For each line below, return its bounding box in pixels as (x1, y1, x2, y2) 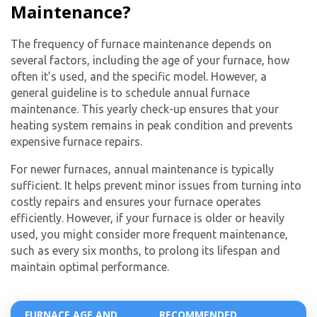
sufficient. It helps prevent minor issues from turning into (11, 178, 301, 192)
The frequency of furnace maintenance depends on (11, 37, 272, 50)
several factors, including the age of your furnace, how (11, 53, 289, 67)
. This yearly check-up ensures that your (76, 102, 279, 115)
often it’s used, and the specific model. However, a (11, 69, 267, 83)
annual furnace (173, 86, 250, 99)
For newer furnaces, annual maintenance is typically (11, 162, 274, 175)
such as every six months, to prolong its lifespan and (11, 243, 280, 257)
